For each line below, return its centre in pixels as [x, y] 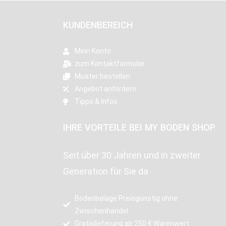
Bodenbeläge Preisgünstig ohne [126, 198]
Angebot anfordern [105, 89]
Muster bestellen [102, 76]
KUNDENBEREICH [98, 25]
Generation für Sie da [106, 171]
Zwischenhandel [101, 211]
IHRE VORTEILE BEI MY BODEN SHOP [139, 127]
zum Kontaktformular [109, 64]
